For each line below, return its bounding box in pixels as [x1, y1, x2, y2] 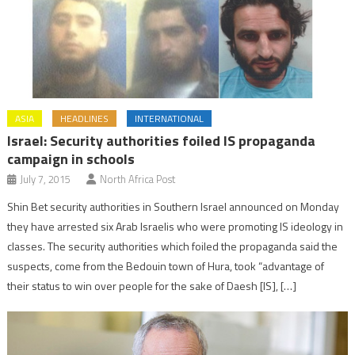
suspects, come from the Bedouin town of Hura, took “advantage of [7, 258, 325, 275]
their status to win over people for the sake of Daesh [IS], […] [7, 277, 297, 295]
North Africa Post [100, 171, 176, 188]
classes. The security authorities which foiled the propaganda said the [7, 238, 338, 255]
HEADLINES [60, 111, 109, 127]
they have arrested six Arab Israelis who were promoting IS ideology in [7, 218, 344, 235]
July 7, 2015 [20, 171, 71, 188]
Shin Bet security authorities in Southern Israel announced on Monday [7, 198, 340, 216]
